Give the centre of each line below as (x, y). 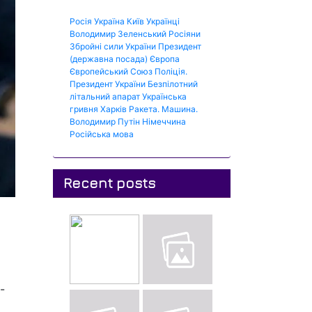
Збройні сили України (113, 46)
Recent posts (109, 183)
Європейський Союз (111, 71)
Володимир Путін (105, 122)
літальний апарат (105, 96)
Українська (164, 96)
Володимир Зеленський (118, 34)
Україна (109, 21)
